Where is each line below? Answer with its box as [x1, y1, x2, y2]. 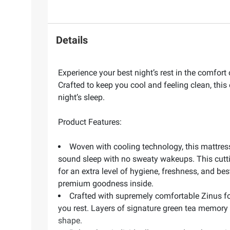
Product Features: [58, 117, 122, 127]
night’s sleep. [58, 92, 105, 103]
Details [56, 33, 88, 46]
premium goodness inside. [58, 179, 154, 189]
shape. [58, 216, 82, 226]
